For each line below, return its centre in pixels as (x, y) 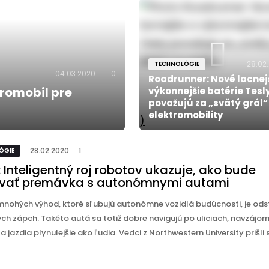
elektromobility (185, 115)
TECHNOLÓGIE (177, 64)
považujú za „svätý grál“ (208, 103)
